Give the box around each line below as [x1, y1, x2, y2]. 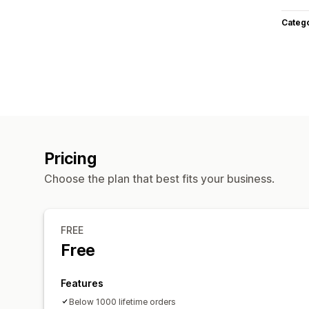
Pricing [44, 148, 97, 168]
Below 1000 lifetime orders [69, 296, 176, 307]
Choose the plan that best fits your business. [44, 171, 275, 186]
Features [61, 277, 103, 289]
